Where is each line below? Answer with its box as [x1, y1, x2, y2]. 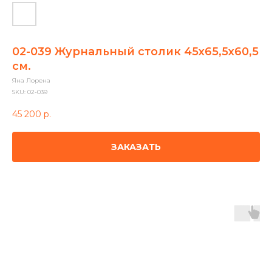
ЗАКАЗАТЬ [111, 141, 161, 152]
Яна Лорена [12, 76, 50, 84]
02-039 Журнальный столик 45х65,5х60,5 [12, 45, 259, 58]
